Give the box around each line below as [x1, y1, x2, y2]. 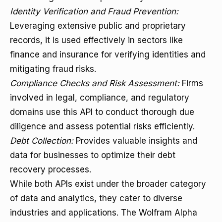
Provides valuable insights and [73, 136, 197, 146]
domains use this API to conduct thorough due [10, 107, 194, 117]
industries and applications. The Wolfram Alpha [10, 208, 197, 218]
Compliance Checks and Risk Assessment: [10, 78, 179, 88]
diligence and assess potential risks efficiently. [10, 121, 195, 131]
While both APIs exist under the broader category [10, 179, 206, 189]
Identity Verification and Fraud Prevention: [10, 6, 178, 16]
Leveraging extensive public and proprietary [10, 21, 186, 31]
